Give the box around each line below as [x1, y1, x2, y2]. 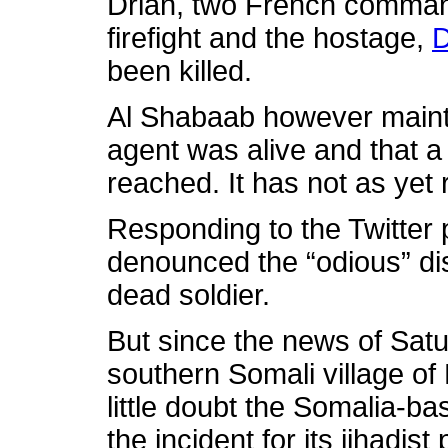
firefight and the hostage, [107, 22, 432, 54]
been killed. [107, 55, 252, 87]
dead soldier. [107, 279, 270, 311]
